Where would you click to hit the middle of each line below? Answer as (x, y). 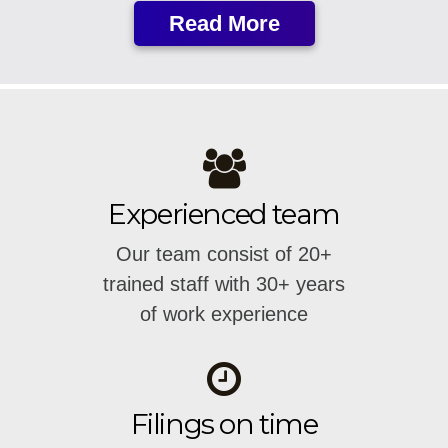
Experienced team (224, 214)
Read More (224, 24)
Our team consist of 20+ (224, 254)
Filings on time (224, 424)
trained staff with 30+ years (224, 284)
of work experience (224, 314)
